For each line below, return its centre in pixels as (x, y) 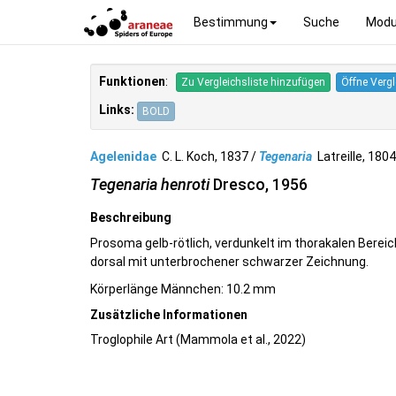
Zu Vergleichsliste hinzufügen (253, 83)
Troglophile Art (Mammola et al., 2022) (198, 340)
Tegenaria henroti (150, 185)
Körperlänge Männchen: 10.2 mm (183, 289)
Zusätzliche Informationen (169, 314)
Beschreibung (131, 218)
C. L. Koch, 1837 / (208, 156)
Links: (117, 110)
